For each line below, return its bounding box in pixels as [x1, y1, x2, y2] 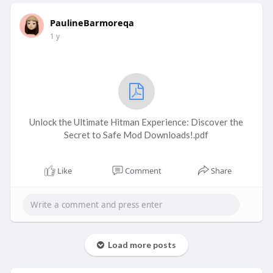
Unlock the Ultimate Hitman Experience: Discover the [29, 116, 244, 128]
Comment [124, 165, 161, 177]
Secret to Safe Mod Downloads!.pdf [64, 129, 209, 141]
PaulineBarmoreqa [49, 16, 134, 29]
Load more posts [104, 239, 176, 250]
